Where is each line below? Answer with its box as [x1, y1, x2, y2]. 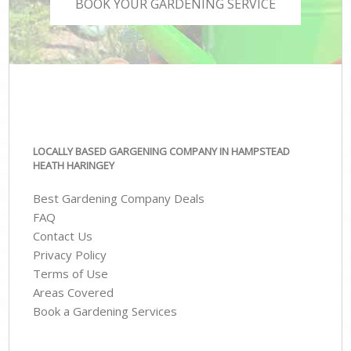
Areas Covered [33, 284, 114, 301]
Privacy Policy [33, 247, 107, 263]
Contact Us [33, 228, 93, 244]
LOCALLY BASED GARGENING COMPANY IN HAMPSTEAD [33, 143, 291, 158]
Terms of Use [33, 266, 109, 282]
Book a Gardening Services [33, 303, 178, 320]
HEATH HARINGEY [33, 157, 115, 172]
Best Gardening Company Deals [33, 190, 205, 207]
